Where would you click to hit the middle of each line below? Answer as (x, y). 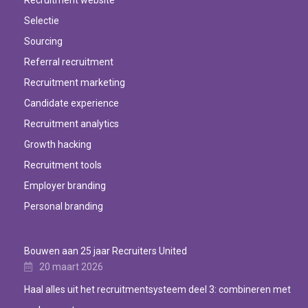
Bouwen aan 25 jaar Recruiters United (106, 251)
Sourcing (43, 41)
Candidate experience (71, 103)
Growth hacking (58, 144)
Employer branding (65, 185)
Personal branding (64, 206)
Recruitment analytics (73, 123)
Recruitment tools (63, 165)
